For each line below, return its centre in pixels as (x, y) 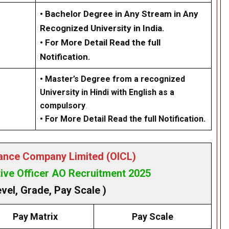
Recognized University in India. (102, 28)
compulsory (62, 106)
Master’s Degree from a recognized (115, 79)
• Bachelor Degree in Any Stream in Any (119, 14)
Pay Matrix (35, 217)
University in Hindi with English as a (107, 93)
